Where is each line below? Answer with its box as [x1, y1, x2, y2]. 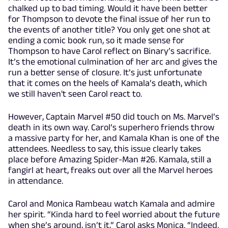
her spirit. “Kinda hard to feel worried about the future [8, 209, 220, 220]
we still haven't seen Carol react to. [8, 89, 142, 99]
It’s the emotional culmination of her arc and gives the [8, 56, 217, 67]
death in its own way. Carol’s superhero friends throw [8, 122, 214, 133]
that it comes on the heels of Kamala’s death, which [8, 78, 207, 89]
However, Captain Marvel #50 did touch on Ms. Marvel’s [8, 111, 219, 122]
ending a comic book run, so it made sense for [8, 35, 184, 46]
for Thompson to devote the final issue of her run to [8, 14, 210, 24]
